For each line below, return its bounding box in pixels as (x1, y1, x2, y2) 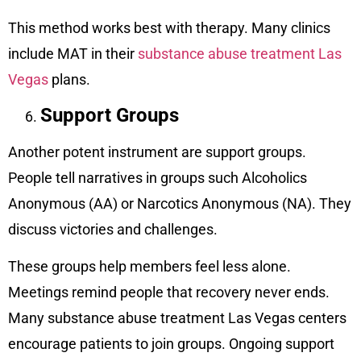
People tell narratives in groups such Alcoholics (8, 169, 307, 187)
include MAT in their (8, 44, 138, 62)
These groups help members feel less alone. (8, 258, 291, 276)
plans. (48, 70, 93, 88)
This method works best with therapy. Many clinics (8, 19, 330, 36)
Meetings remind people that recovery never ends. (8, 284, 330, 301)
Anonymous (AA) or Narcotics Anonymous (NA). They (8, 195, 351, 213)
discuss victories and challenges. (8, 221, 218, 239)
